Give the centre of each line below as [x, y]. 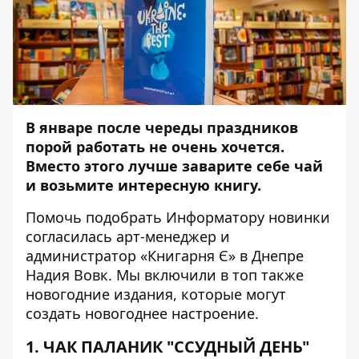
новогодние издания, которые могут [156, 294]
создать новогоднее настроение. [142, 313]
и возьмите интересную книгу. [143, 185]
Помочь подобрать [96, 217]
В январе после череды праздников [162, 127]
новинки [297, 217]
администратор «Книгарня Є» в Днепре [165, 256]
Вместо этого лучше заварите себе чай [174, 166]
